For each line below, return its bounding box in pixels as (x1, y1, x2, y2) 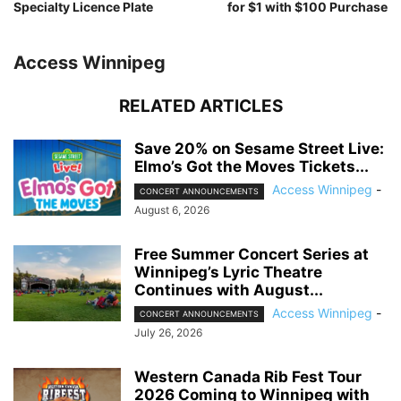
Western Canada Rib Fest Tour (134, 367, 362, 386)
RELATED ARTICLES (118, 96, 283, 117)
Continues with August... (134, 280, 323, 299)
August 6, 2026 (134, 202, 209, 217)
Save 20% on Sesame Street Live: (134, 140, 384, 158)
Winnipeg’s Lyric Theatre (134, 262, 322, 281)
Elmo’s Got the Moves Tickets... (134, 158, 369, 176)
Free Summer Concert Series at (134, 244, 369, 263)
